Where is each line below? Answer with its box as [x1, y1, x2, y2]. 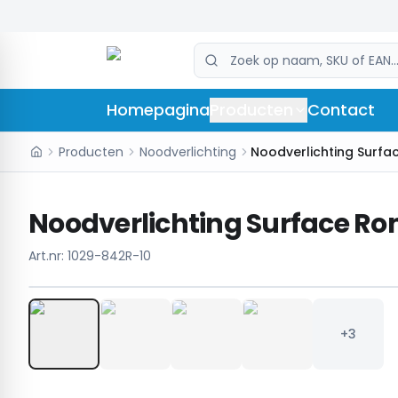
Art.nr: [28, 247, 68, 265]
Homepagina [107, 99, 210, 121]
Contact [307, 99, 375, 121]
